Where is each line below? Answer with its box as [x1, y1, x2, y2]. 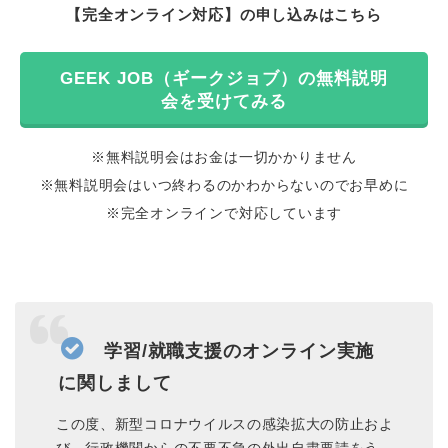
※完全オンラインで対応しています [105, 205, 343, 222]
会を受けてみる [161, 92, 287, 112]
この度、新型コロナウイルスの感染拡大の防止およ [56, 416, 394, 432]
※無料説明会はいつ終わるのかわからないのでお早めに [39, 177, 409, 194]
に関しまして [58, 372, 172, 393]
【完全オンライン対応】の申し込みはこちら [66, 6, 382, 24]
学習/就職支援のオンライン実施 [97, 340, 375, 361]
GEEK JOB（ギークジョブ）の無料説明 [60, 69, 388, 89]
